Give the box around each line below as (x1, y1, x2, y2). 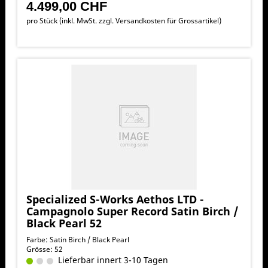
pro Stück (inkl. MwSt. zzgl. (26, 15, 115, 26)
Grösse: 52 (26, 243, 63, 254)
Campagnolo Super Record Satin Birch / (26, 203, 238, 218)
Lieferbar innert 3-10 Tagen (53, 254, 168, 266)
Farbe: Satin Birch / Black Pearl (26, 234, 129, 245)
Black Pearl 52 (26, 215, 102, 230)
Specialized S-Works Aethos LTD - (26, 191, 204, 206)
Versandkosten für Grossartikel (115, 15, 219, 26)
